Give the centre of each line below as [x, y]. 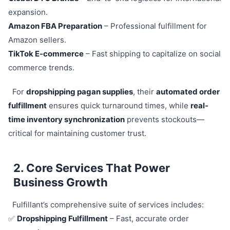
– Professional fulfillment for [155, 26]
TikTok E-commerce [46, 54]
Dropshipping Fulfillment [62, 218]
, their [144, 92]
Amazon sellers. [37, 40]
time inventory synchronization [66, 119]
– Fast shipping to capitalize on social [152, 54]
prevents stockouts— [165, 119]
